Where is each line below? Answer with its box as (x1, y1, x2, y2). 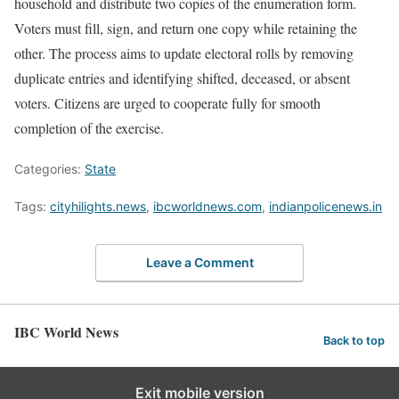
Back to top (323, 334, 385, 348)
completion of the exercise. (14, 118, 164, 137)
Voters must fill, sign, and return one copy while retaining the (14, 19, 357, 37)
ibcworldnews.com (153, 199, 262, 214)
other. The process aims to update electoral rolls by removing (14, 44, 354, 62)
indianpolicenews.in (269, 199, 382, 214)
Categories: (14, 161, 85, 176)
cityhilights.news (50, 199, 146, 214)
